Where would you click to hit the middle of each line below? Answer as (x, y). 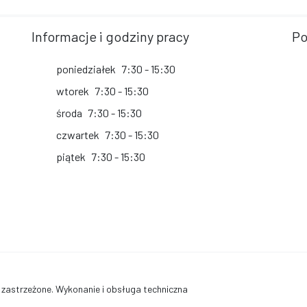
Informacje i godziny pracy (110, 36)
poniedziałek (86, 69)
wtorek (73, 91)
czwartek (78, 135)
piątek (71, 157)
